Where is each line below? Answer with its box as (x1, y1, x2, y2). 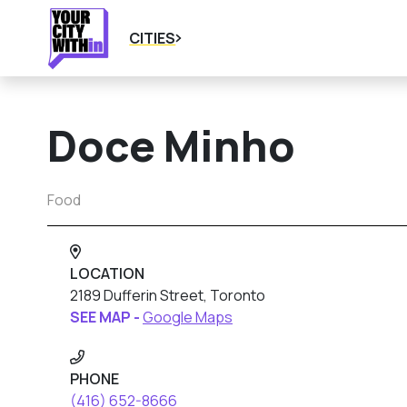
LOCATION (70, 263, 144, 283)
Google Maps (143, 307, 233, 327)
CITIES (129, 28, 176, 48)
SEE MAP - (70, 307, 143, 327)
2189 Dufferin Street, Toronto (70, 285, 265, 305)
